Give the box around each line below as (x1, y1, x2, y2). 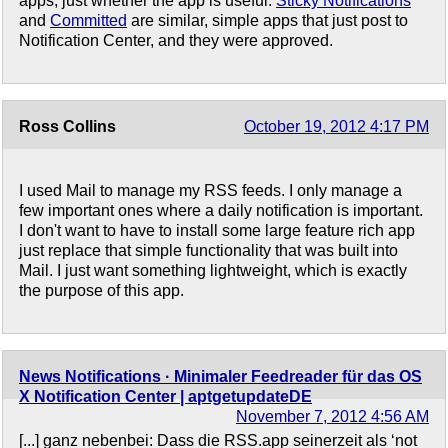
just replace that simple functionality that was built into (19, 242, 398, 260)
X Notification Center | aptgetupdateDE (19, 388, 312, 406)
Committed (50, 12, 127, 30)
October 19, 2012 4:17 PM (244, 118, 429, 136)
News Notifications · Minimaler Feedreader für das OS (19, 368, 422, 386)
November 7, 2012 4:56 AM (236, 408, 429, 426)
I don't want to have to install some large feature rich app (19, 222, 415, 240)
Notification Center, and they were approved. (19, 32, 333, 50)
